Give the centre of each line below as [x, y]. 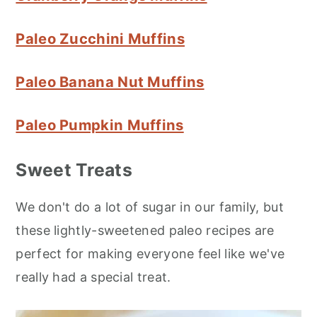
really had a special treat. [93, 277]
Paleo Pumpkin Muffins [100, 125]
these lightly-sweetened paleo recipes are [145, 230]
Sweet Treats [74, 169]
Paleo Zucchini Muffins [100, 38]
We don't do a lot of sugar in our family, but [150, 207]
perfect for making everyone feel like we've [150, 253]
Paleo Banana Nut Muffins [110, 81]
